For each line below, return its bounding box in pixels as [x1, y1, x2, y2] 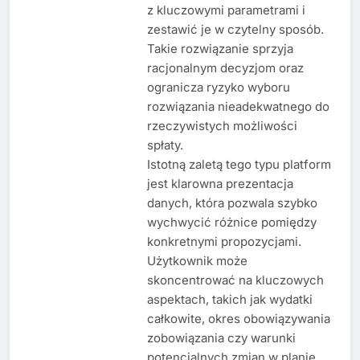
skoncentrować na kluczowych [146, 272, 324, 288]
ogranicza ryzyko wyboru [146, 79, 290, 95]
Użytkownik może [146, 252, 247, 268]
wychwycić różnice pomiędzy [146, 214, 317, 230]
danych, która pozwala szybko [146, 194, 317, 211]
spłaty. [146, 137, 183, 153]
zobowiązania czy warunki [146, 329, 296, 346]
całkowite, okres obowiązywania [146, 310, 330, 326]
